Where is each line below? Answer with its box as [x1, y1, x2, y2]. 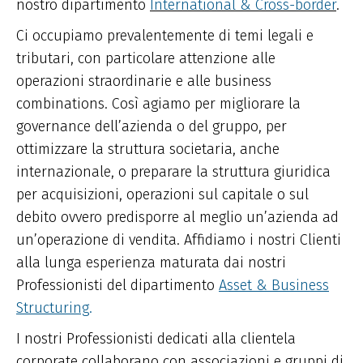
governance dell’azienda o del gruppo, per [16, 117, 287, 135]
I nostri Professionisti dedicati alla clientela [16, 330, 296, 348]
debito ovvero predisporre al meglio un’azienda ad [16, 208, 339, 226]
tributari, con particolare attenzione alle [16, 49, 275, 67]
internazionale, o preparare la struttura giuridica [16, 163, 331, 181]
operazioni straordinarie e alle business [16, 72, 271, 90]
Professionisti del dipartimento [16, 276, 219, 294]
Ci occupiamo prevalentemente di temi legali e [16, 27, 314, 45]
